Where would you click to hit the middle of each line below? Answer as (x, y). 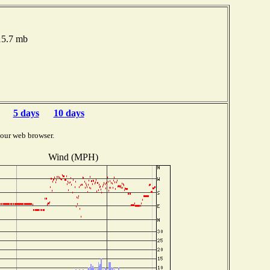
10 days (69, 113)
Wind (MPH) (73, 157)
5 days (26, 113)
